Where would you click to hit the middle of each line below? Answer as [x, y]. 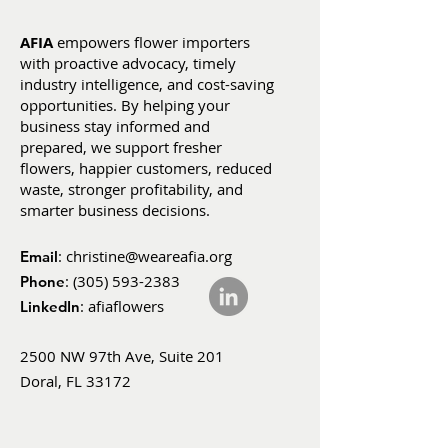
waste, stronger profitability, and [131, 189]
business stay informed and [115, 126]
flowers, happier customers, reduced [146, 168]
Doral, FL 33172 [75, 381]
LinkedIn [50, 306]
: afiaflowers [122, 306]
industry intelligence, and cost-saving [147, 84]
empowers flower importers [153, 42]
